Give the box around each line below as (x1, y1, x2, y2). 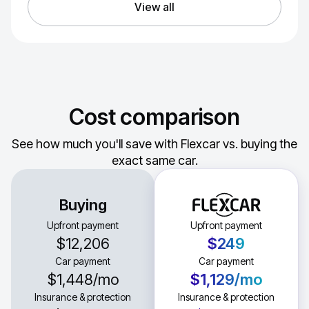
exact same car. (111, 153, 198, 168)
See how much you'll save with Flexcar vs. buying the (12, 137, 297, 151)
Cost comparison (69, 103, 240, 130)
